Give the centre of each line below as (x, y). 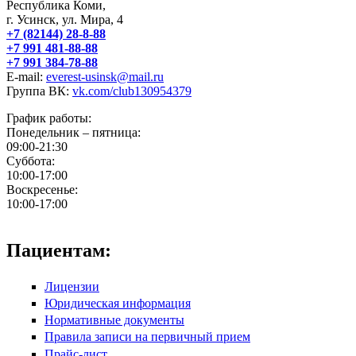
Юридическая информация (118, 303)
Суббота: (32, 161)
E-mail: (26, 76)
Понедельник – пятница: (75, 132)
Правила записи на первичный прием (147, 337)
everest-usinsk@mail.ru (105, 76)
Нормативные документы (114, 320)
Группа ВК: (39, 91)
